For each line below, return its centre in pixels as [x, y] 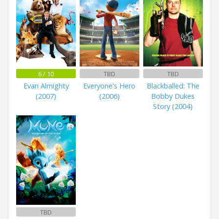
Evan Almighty [46, 86]
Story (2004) [173, 107]
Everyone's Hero [109, 86]
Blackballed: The [173, 86]
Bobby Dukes [173, 96]
